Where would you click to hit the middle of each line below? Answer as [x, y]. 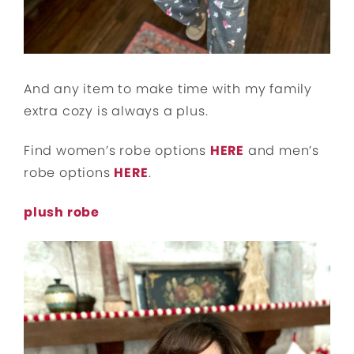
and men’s [282, 151]
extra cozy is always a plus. [116, 111]
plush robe [62, 213]
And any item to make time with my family [168, 89]
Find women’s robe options [117, 151]
